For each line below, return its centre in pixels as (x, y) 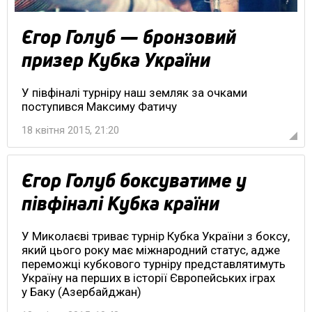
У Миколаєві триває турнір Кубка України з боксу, (156, 236)
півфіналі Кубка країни (120, 203)
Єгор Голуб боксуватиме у (134, 180)
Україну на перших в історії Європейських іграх (148, 278)
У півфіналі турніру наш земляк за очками (134, 92)
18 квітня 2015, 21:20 (70, 130)
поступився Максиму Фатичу (99, 106)
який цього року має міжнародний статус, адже (151, 250)
